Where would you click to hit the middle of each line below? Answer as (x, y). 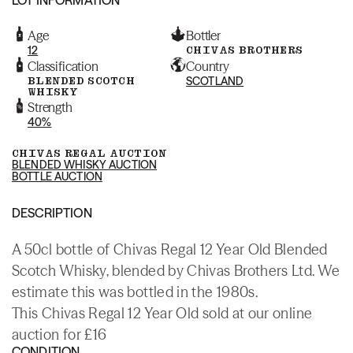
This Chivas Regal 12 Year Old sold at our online (162, 313)
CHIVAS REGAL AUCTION (90, 153)
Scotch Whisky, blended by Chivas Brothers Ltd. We (176, 270)
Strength (50, 107)
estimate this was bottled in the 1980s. (135, 292)
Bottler (203, 35)
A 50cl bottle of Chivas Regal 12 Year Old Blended (170, 249)
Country (208, 66)
